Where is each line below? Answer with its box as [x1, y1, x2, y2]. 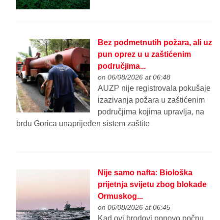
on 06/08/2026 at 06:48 [98, 73, 171, 81]
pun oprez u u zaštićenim [98, 50, 192, 58]
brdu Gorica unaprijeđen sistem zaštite [16, 119, 150, 128]
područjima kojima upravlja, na [98, 107, 205, 116]
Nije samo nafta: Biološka [98, 168, 193, 177]
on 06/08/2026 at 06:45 [98, 203, 171, 212]
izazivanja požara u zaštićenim [98, 95, 205, 104]
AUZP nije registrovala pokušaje [98, 83, 211, 92]
